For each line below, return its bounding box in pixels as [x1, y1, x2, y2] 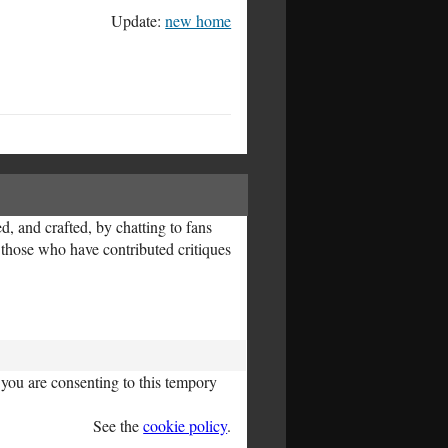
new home [165, 10, 232, 31]
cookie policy [143, 415, 228, 436]
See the [93, 415, 144, 436]
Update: [111, 10, 166, 31]
